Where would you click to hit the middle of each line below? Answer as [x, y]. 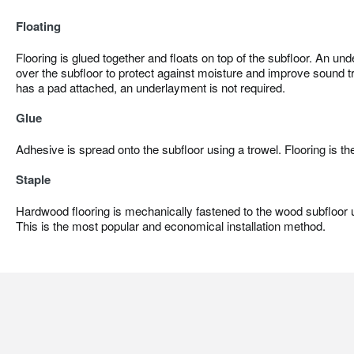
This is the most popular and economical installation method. [171, 225]
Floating [38, 26]
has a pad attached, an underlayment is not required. [151, 87]
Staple [33, 179]
